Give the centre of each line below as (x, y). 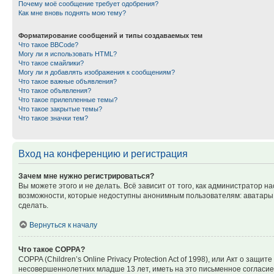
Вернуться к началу (63, 225)
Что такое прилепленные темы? (68, 100)
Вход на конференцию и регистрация (103, 154)
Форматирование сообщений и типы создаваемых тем (110, 35)
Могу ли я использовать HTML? (68, 54)
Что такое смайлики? (51, 63)
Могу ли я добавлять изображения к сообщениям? (97, 72)
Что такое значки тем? (53, 118)
